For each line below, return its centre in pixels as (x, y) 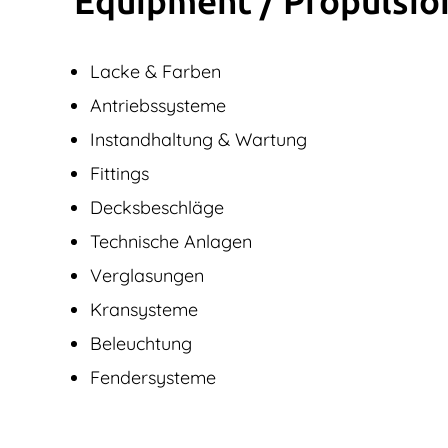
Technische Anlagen (171, 241)
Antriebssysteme (158, 105)
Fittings (119, 173)
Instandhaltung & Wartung (198, 139)
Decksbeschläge (157, 207)
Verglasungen (147, 275)
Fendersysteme (153, 377)
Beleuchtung (141, 343)
